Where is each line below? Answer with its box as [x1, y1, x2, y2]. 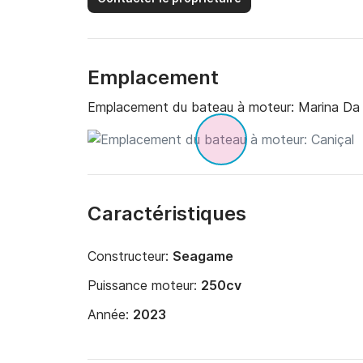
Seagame [173, 248, 233, 264]
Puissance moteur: [88, 277, 201, 293]
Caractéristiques [88, 202, 246, 225]
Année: [88, 306, 133, 322]
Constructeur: [88, 248, 173, 264]
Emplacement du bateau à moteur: [88, 99, 298, 115]
